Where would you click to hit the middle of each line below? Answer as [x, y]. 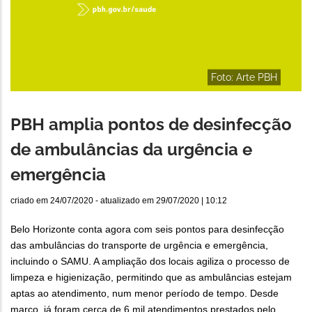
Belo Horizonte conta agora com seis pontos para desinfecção [147, 229]
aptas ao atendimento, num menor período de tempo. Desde [145, 294]
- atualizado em [125, 201]
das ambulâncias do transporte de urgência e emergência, [139, 245]
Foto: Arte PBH [244, 77]
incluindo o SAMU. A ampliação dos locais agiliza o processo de [150, 262]
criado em [30, 201]
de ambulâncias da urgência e [131, 150]
